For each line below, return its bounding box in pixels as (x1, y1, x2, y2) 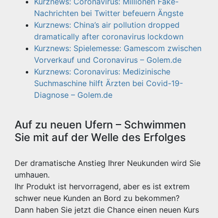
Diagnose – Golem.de (34, 90, 112, 100)
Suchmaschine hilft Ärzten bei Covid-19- (34, 78, 183, 88)
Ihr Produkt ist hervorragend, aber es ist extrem (15, 182, 190, 191)
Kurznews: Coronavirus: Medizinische (34, 67, 170, 76)
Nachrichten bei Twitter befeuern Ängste (34, 8, 183, 18)
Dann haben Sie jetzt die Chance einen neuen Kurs (15, 205, 199, 215)
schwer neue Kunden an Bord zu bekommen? (15, 193, 180, 203)
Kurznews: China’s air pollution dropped (34, 20, 180, 30)
